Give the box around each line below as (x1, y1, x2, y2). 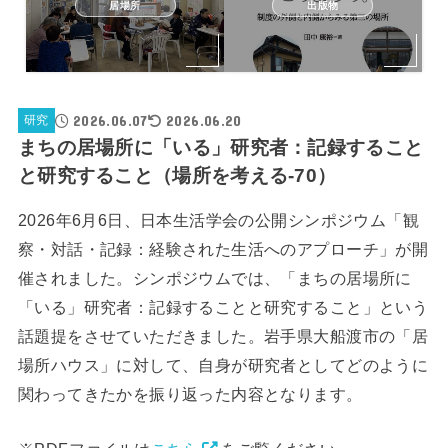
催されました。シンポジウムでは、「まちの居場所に (17, 269, 412, 288)
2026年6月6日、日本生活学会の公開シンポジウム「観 (17, 211, 420, 230)
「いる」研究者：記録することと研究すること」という (17, 298, 429, 317)
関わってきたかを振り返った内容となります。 (17, 385, 363, 404)
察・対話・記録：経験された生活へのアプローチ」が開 (17, 240, 429, 259)
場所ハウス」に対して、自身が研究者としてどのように (17, 356, 429, 375)
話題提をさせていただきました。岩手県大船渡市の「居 (17, 327, 429, 346)
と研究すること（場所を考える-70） (17, 164, 337, 186)
